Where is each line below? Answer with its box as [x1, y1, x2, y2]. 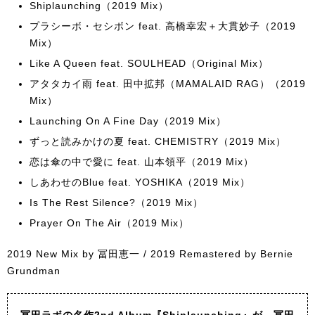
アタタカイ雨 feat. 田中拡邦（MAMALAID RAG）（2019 [30, 78, 306, 89]
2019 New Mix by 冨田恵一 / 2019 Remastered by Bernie [7, 248, 293, 259]
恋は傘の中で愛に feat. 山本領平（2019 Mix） [30, 156, 254, 167]
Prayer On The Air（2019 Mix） [30, 217, 189, 229]
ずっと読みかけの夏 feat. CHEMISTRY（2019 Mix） [30, 136, 286, 147]
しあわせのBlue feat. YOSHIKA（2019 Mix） [30, 176, 250, 188]
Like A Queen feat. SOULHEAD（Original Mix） [30, 58, 269, 69]
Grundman [7, 265, 60, 276]
